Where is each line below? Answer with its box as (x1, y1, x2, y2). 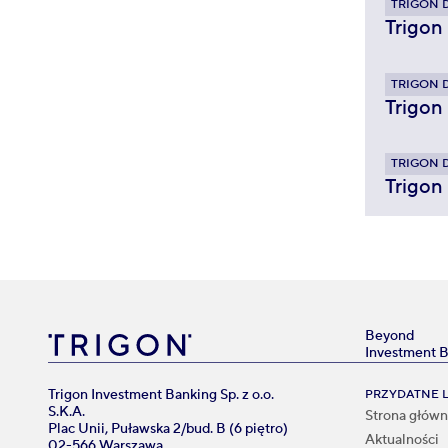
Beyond (365, 327, 414, 346)
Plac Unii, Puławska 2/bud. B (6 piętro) (48, 420, 296, 439)
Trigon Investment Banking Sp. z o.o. (48, 386, 274, 405)
